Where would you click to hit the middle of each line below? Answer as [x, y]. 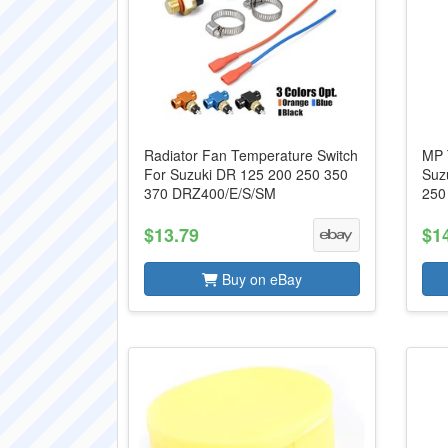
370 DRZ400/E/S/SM [210, 193]
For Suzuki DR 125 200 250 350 [246, 174]
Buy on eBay [259, 279]
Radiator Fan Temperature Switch [251, 155]
